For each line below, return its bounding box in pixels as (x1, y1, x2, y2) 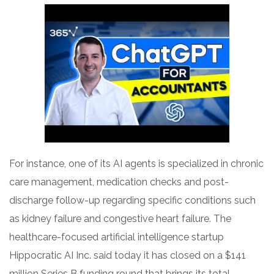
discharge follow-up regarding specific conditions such (9, 194, 256, 207)
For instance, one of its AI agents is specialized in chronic (9, 158, 264, 170)
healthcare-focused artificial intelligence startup (9, 231, 224, 243)
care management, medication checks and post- (9, 176, 229, 188)
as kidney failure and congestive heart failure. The (9, 213, 231, 225)
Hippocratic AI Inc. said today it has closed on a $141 (9, 250, 246, 262)
